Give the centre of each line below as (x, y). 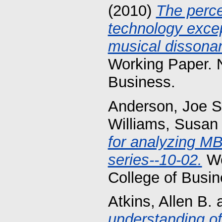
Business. (141, 82)
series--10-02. (155, 160)
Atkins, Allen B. (160, 202)
